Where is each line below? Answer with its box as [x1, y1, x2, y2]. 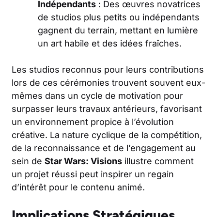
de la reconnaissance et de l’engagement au [12, 142, 196, 153]
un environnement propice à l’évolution [12, 116, 174, 127]
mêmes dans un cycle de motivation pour [12, 90, 183, 101]
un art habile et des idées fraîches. [38, 38, 182, 48]
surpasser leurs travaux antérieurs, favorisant [12, 103, 202, 114]
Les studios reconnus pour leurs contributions [12, 64, 204, 75]
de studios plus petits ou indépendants [38, 12, 200, 22]
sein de [12, 155, 45, 166]
